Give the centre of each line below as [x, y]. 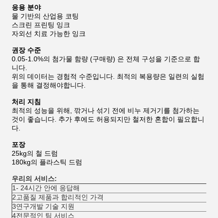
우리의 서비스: [34, 179]
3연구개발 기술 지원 [43, 206]
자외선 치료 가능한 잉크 [49, 34]
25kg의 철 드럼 [35, 153]
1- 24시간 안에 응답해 [46, 188]
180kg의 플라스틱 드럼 [47, 162]
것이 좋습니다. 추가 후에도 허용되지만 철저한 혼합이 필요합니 [108, 119]
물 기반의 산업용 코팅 [45, 16]
